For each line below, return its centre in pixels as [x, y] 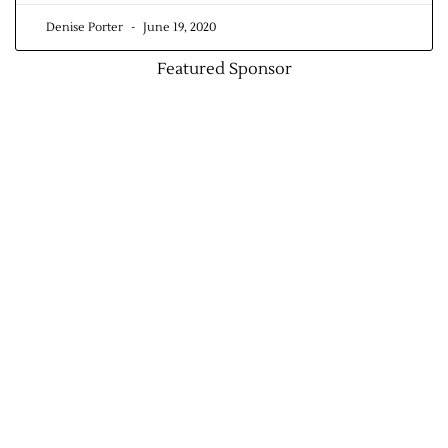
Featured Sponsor [224, 69]
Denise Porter [86, 28]
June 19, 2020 [178, 28]
